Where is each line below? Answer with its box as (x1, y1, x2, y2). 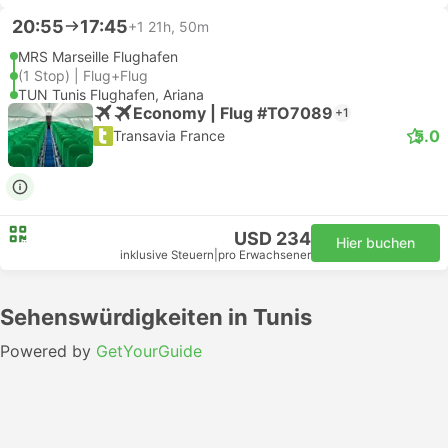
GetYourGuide (96, 341, 202, 361)
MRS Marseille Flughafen (18, 48, 178, 65)
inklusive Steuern (120, 248, 214, 262)
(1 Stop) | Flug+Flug (18, 67, 148, 84)
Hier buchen (336, 234, 415, 251)
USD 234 (234, 228, 311, 249)
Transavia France (113, 127, 225, 144)
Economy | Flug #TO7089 (133, 102, 333, 123)
